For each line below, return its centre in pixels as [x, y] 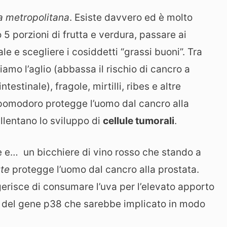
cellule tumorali [139, 121]
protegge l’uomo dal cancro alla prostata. [106, 170]
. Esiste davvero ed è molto [131, 17]
